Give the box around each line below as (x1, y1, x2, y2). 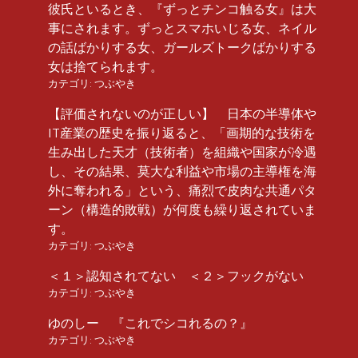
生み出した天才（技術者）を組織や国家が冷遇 (48, 145, 316, 160)
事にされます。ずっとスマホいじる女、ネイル (48, 21, 316, 36)
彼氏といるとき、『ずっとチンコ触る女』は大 (48, 2, 316, 17)
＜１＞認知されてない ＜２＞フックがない (48, 268, 304, 284)
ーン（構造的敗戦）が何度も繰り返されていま (48, 202, 316, 217)
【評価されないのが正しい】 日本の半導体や (48, 106, 316, 121)
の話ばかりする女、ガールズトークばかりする (48, 40, 316, 55)
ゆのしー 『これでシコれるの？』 (48, 316, 253, 331)
